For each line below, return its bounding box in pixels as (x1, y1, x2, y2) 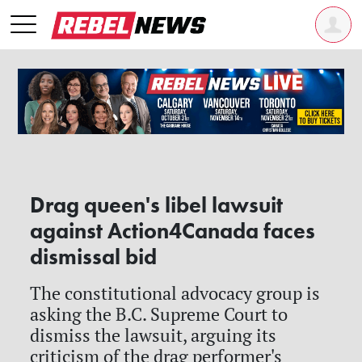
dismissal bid (30, 242, 158, 271)
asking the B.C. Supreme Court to (30, 302, 288, 326)
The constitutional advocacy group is (30, 281, 321, 305)
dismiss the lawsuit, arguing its (30, 323, 277, 347)
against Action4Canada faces (30, 217, 316, 245)
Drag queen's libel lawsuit (30, 191, 284, 219)
